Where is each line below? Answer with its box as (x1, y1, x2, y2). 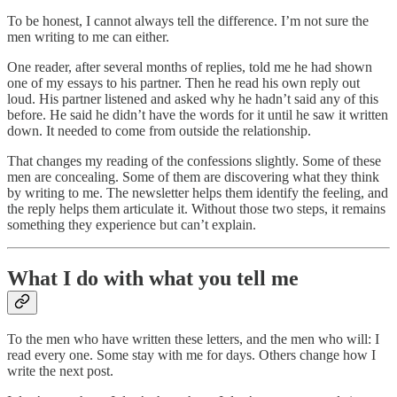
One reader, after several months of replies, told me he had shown (7, 58, 372, 74)
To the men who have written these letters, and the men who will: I (7, 331, 379, 347)
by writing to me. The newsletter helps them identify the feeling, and (7, 184, 388, 200)
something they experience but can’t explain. (7, 216, 256, 232)
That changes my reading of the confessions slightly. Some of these (7, 152, 381, 168)
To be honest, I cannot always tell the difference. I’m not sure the (7, 12, 369, 28)
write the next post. (7, 363, 113, 379)
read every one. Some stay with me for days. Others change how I (7, 347, 376, 363)
